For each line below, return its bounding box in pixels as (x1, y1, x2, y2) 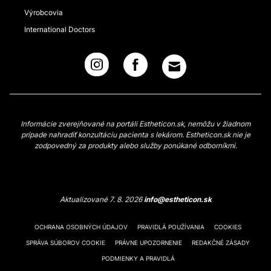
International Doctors (24, 25, 95, 34)
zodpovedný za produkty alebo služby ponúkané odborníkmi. (34, 141, 237, 150)
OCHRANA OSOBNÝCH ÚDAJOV (34, 223, 128, 230)
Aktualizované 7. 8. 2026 (59, 195, 144, 204)
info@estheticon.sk (143, 195, 212, 204)
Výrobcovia (24, 8, 63, 17)
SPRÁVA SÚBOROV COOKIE (26, 239, 105, 246)
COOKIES (214, 223, 241, 230)
